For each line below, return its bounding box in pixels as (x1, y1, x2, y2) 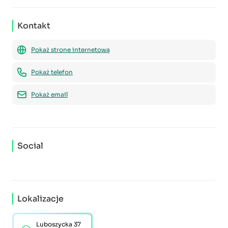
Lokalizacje (17, 193, 64, 204)
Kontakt (17, 20, 50, 31)
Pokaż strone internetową (31, 45, 110, 53)
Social (17, 140, 43, 151)
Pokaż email (31, 90, 68, 98)
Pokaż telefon (31, 68, 73, 76)
